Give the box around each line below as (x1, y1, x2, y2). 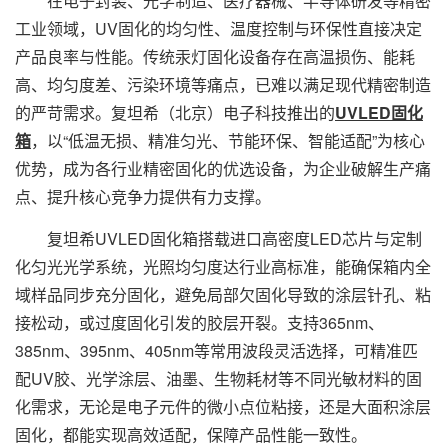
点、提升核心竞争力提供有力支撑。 (15, 185, 271, 208)
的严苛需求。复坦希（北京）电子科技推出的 (15, 101, 335, 124)
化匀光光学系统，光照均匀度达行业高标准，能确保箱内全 (15, 255, 431, 278)
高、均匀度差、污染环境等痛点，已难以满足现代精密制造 (15, 73, 431, 96)
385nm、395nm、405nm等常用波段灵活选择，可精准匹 (15, 339, 418, 362)
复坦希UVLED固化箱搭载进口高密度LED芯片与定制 (15, 227, 422, 250)
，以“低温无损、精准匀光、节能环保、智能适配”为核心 (31, 129, 425, 152)
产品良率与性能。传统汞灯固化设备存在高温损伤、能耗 (15, 45, 415, 68)
